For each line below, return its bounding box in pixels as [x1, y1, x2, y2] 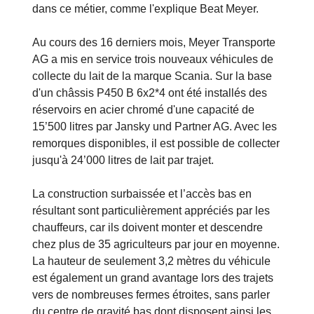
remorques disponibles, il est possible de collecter [32, 137, 280, 149]
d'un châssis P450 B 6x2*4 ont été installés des [32, 86, 267, 99]
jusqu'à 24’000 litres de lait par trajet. [32, 153, 214, 166]
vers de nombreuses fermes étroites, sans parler [32, 288, 270, 301]
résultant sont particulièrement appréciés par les [32, 204, 270, 217]
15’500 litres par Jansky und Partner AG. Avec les [32, 120, 277, 132]
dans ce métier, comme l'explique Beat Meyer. [32, 2, 259, 15]
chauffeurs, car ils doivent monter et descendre [32, 221, 263, 233]
